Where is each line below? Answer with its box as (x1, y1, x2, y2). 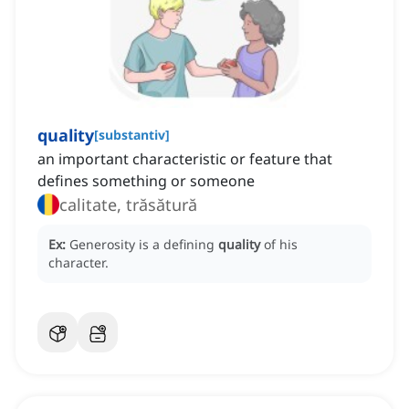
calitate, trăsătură (59, 194, 197, 216)
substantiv (99, 126, 165, 144)
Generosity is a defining (69, 236, 218, 254)
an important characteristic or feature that (37, 149, 332, 170)
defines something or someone (37, 171, 255, 192)
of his (264, 236, 298, 254)
